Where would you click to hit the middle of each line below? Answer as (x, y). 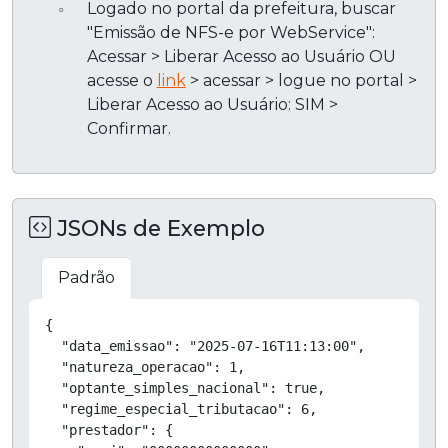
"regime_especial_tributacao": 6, (181, 408)
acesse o (121, 80)
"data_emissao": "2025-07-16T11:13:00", (205, 345)
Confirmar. (128, 128)
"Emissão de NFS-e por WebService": (230, 32)
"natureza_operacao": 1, (145, 366)
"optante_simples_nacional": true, (185, 387)
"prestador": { (109, 429)
